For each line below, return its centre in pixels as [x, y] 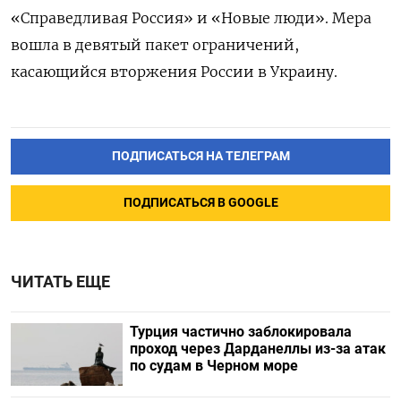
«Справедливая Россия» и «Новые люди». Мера [191, 17]
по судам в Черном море [213, 365]
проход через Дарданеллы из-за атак [257, 348]
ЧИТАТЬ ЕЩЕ [60, 282]
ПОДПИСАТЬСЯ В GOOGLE [200, 202]
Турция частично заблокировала [240, 331]
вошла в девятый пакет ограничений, [155, 44]
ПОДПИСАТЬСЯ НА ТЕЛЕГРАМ [200, 156]
